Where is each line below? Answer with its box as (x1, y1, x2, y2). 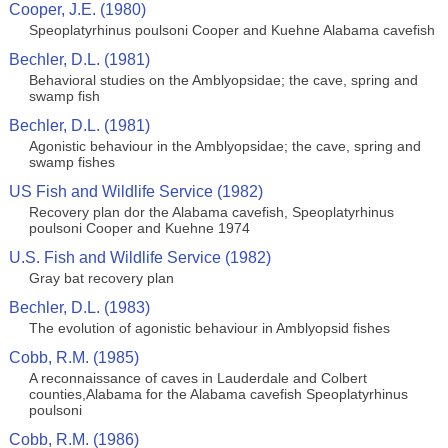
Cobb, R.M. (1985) (8, 349, 139, 366)
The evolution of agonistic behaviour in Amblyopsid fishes (28, 320, 390, 336)
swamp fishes (28, 154, 115, 170)
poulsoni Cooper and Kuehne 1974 (28, 220, 250, 236)
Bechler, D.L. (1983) (8, 299, 150, 316)
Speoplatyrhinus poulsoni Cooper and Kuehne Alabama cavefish (28, 22, 435, 38)
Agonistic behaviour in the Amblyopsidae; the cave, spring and (28, 138, 421, 154)
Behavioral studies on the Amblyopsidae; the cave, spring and (28, 72, 418, 88)
